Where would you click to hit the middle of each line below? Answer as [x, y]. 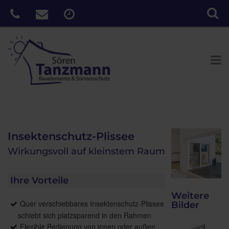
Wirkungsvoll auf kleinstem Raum [86, 152]
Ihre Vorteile [39, 181]
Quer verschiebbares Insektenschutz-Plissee [92, 204]
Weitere [190, 196]
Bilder [185, 205]
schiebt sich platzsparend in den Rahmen [85, 215]
